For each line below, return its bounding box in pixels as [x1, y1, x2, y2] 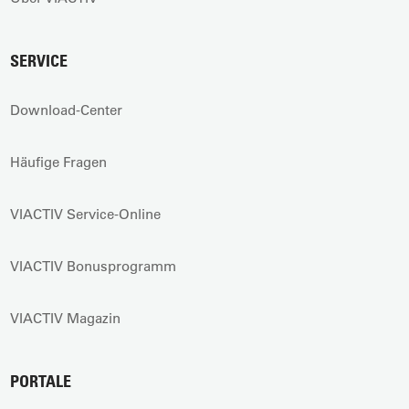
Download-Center [10, 100, 123, 119]
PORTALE [10, 371, 72, 391]
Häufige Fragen [10, 152, 108, 171]
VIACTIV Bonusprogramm [10, 257, 177, 275]
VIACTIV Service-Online [10, 204, 162, 223]
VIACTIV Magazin [10, 309, 121, 327]
